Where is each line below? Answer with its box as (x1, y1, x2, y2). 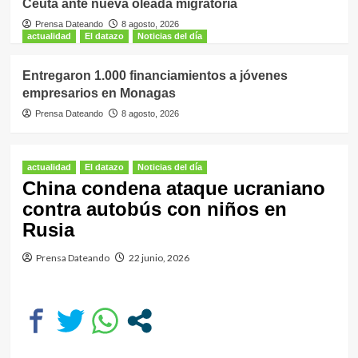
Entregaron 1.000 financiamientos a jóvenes (22, 69, 288, 82)
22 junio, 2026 (128, 252, 189, 264)
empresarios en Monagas (22, 86, 176, 100)
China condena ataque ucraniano (22, 177, 325, 199)
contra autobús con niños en (22, 198, 287, 220)
